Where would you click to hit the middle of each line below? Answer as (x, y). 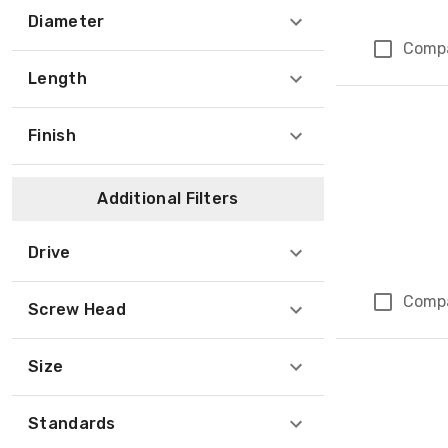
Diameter (66, 21)
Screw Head (77, 309)
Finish (52, 135)
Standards (72, 423)
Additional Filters (168, 198)
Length (57, 78)
